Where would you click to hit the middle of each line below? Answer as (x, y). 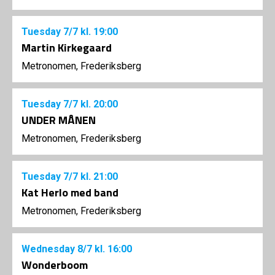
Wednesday (49, 249)
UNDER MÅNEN (59, 120)
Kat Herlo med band (70, 193)
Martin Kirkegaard (67, 48)
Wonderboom (55, 265)
